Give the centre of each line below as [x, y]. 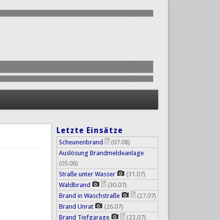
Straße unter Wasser [87, 174]
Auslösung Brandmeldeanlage [101, 153]
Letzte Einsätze [89, 130]
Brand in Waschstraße [89, 195]
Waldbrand [74, 185]
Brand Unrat [76, 206]
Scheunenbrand [81, 142]
